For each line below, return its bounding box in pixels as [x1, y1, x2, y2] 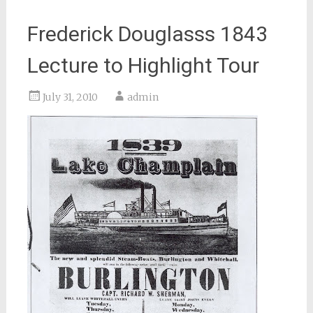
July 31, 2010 [42, 91, 98, 104]
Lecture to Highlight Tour [27, 53, 259, 78]
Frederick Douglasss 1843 [27, 22, 268, 47]
